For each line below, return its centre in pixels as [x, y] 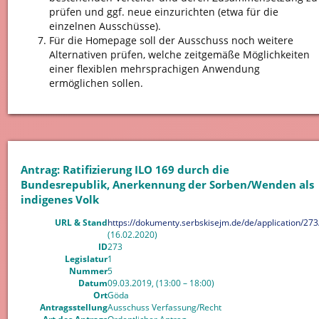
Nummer [88, 271]
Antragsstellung [73, 307]
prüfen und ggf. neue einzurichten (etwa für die [163, 11]
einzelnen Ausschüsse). [105, 26]
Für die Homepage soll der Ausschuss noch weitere [171, 40]
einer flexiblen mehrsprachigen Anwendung [154, 68]
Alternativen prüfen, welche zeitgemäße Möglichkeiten [179, 54]
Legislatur [86, 258]
